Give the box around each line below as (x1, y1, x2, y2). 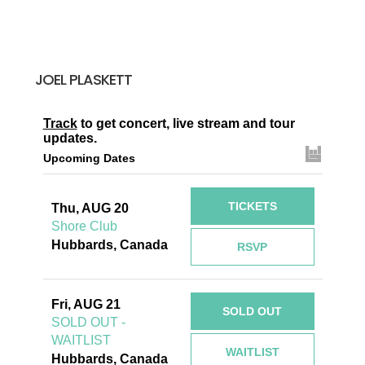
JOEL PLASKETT (34, 69, 132, 90)
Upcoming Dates (42, 152, 135, 165)
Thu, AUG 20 (51, 200, 129, 215)
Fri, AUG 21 (51, 297, 121, 311)
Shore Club (51, 218, 117, 233)
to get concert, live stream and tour (77, 117, 295, 131)
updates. (42, 131, 97, 146)
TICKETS (227, 200, 277, 213)
